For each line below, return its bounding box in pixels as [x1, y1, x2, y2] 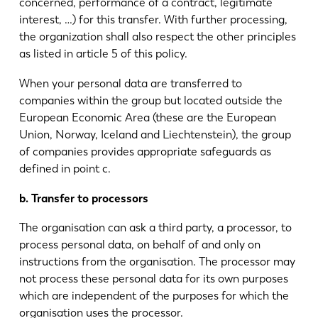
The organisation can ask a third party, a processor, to [18, 221, 292, 235]
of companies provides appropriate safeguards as [18, 144, 271, 158]
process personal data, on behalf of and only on [18, 238, 261, 252]
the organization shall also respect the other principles [18, 30, 296, 44]
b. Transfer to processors [18, 191, 148, 205]
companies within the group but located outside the [18, 93, 283, 107]
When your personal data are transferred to [18, 76, 242, 90]
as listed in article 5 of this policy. [18, 47, 187, 61]
